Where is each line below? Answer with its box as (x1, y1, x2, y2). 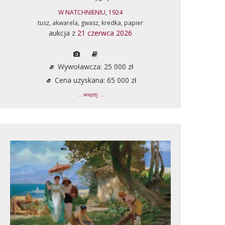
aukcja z (49, 28, 77, 38)
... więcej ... (77, 91, 104, 98)
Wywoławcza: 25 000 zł (55, 61, 134, 71)
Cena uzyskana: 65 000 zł (52, 75, 137, 85)
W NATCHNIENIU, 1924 (58, 8, 123, 17)
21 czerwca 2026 (77, 28, 132, 38)
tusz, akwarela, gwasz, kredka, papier (38, 18, 143, 27)
